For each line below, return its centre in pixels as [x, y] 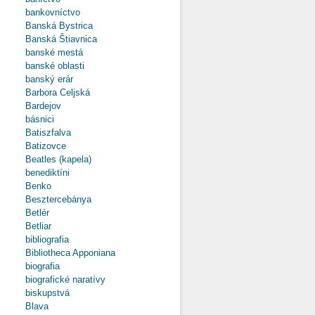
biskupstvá [53, 292]
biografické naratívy [71, 279]
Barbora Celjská [63, 92]
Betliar [44, 226]
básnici [45, 119]
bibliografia [53, 239]
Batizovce [51, 146]
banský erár [55, 79]
